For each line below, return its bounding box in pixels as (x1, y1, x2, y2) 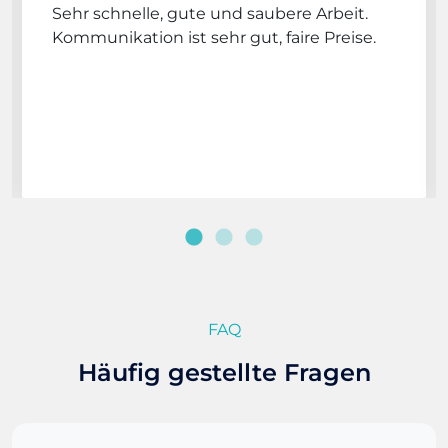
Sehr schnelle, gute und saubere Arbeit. (52, 3, 368, 23)
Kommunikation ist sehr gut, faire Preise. (52, 27, 376, 47)
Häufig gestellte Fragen (77, 357, 371, 387)
